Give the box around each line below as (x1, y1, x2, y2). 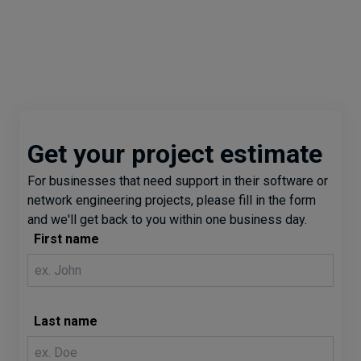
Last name (34, 313, 98, 329)
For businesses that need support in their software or (27, 173, 328, 189)
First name (34, 231, 99, 247)
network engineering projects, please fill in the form (27, 193, 316, 208)
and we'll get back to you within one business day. (27, 212, 307, 227)
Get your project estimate (27, 139, 322, 169)
